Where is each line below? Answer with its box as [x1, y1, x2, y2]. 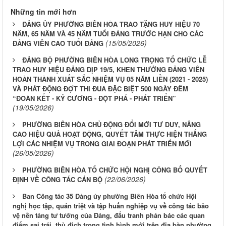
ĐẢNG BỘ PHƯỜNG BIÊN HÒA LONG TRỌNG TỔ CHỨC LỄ [22, 54, 207, 65]
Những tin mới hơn [11, 6, 77, 17]
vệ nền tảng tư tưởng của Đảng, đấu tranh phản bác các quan [13, 210, 205, 220]
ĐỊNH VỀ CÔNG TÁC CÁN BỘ [13, 174, 102, 184]
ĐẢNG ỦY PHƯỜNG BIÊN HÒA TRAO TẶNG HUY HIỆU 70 [22, 19, 200, 29]
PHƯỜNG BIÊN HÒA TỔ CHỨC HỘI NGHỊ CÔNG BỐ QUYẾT [22, 164, 207, 175]
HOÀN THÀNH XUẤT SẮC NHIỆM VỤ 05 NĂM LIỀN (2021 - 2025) [13, 74, 208, 84]
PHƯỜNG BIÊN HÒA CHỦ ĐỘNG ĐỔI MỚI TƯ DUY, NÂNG [22, 119, 201, 129]
